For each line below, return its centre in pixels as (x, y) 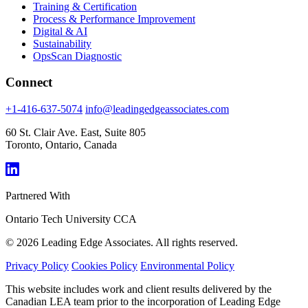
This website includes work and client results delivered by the (139, 289)
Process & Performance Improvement (114, 19)
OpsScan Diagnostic (77, 56)
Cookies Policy (104, 266)
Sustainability (62, 43)
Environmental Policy (187, 266)
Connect (29, 82)
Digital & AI (60, 31)
